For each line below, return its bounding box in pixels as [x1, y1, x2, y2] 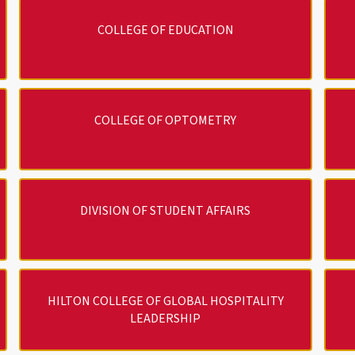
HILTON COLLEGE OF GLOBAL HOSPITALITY [47, 292, 284, 310]
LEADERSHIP [130, 309, 201, 327]
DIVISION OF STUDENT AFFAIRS [80, 201, 251, 219]
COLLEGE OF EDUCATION [97, 21, 234, 39]
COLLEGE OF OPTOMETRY [94, 111, 237, 129]
